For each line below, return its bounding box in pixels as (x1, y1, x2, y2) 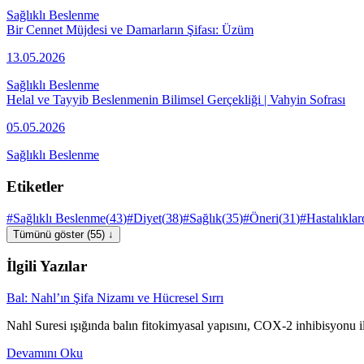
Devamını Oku (6, 346, 83, 361)
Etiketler (6, 177, 63, 195)
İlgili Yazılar (6, 258, 87, 275)
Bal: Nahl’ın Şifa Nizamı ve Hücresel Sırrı (6, 291, 223, 305)
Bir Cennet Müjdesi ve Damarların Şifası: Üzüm (6, 23, 253, 37)
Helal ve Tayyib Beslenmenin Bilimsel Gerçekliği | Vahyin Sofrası (6, 93, 345, 107)
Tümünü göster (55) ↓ (13, 227, 114, 240)
